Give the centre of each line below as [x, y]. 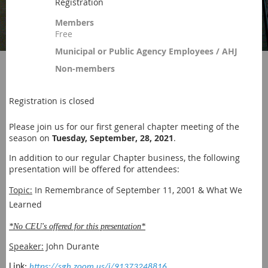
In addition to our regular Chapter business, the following [124, 158]
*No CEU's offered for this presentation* [77, 226]
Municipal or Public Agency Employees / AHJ [146, 51]
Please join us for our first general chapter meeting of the [124, 127]
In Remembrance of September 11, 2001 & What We [138, 190]
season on [31, 138]
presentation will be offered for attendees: [94, 169]
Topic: [21, 190]
